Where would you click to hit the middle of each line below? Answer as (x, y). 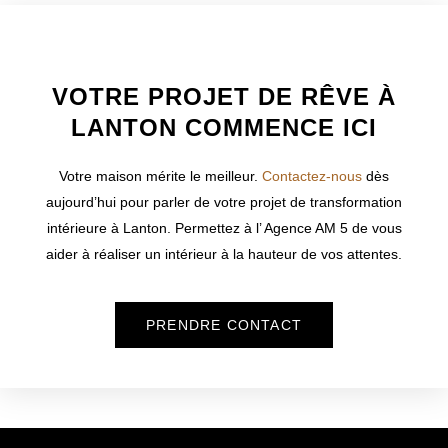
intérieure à (84, 228)
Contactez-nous (312, 176)
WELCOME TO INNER (224, 53)
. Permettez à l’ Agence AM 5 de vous (284, 228)
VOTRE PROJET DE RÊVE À (224, 97)
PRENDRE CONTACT (224, 324)
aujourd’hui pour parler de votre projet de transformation (224, 202)
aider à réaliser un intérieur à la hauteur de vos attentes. (224, 254)
